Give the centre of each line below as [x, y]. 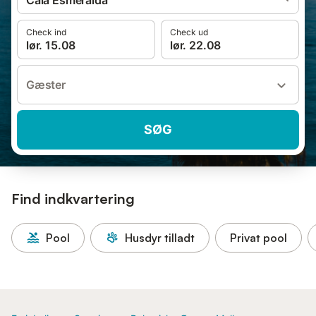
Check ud [189, 32]
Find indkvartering [73, 199]
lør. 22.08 [196, 45]
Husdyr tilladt [160, 238]
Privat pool [259, 238]
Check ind [46, 32]
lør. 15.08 [51, 45]
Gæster [46, 85]
